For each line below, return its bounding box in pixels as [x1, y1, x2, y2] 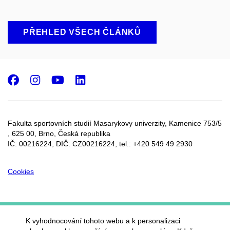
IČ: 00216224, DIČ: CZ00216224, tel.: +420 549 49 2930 [8, 139, 193, 148]
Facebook [18, 73, 84, 85]
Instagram [40, 73, 116, 85]
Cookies [8, 167, 34, 176]
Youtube [64, 73, 123, 85]
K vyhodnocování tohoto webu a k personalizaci [26, 217, 180, 225]
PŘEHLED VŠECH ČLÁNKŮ [23, 27, 141, 36]
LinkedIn [85, 73, 147, 85]
